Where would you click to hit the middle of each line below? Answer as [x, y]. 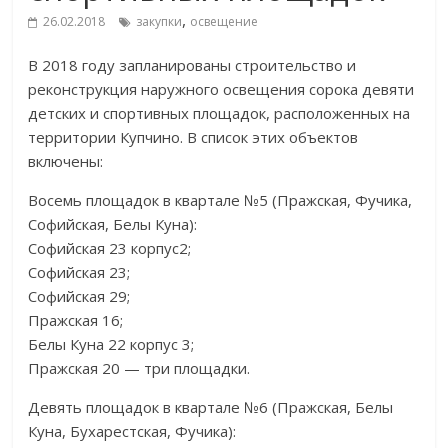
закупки [159, 21]
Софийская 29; [79, 296]
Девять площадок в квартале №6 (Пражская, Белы [211, 407]
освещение [224, 21]
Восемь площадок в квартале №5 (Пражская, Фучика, [220, 200]
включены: [66, 161]
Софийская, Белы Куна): [113, 224]
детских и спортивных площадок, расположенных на [219, 113]
